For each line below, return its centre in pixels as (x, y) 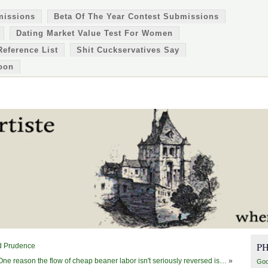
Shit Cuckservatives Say (128, 50)
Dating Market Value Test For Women (95, 33)
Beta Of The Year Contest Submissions (136, 16)
